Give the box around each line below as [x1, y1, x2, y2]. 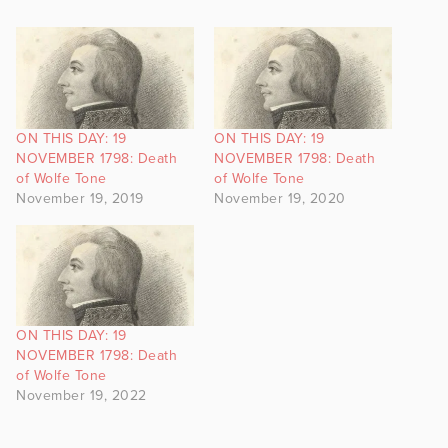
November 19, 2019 [16, 189, 144, 207]
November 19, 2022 [16, 387, 147, 405]
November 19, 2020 [214, 189, 346, 207]
